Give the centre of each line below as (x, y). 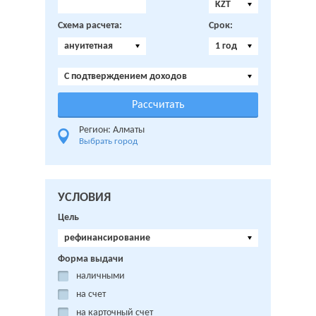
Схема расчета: (90, 26)
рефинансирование (107, 238)
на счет (91, 294)
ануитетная (89, 46)
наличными (101, 276)
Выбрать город (108, 141)
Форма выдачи (91, 259)
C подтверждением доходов (126, 77)
